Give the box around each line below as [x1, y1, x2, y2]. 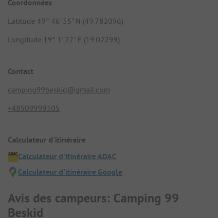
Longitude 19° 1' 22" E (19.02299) [8, 34, 120, 44]
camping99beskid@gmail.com [8, 85, 110, 94]
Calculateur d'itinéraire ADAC [18, 151, 116, 162]
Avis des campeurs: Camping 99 [8, 189, 179, 206]
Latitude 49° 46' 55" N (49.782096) [8, 16, 123, 26]
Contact [8, 66, 34, 76]
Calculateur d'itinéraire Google [18, 167, 122, 178]
